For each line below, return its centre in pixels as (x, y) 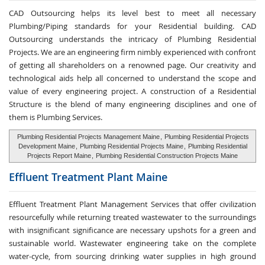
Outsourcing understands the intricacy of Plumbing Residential (132, 39)
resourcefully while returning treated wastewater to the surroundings (132, 217)
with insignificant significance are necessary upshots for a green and (132, 230)
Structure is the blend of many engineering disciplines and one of (132, 104)
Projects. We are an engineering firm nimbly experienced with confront (132, 52)
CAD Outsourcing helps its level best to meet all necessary (132, 13)
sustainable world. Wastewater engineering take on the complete (132, 243)
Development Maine (46, 146)
